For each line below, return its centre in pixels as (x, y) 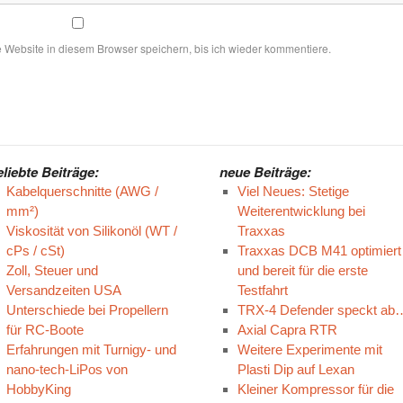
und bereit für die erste (302, 270)
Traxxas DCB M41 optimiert (319, 251)
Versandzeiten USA (63, 290)
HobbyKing (38, 389)
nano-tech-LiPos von (67, 369)
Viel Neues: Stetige (293, 191)
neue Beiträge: (265, 172)
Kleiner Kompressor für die (315, 389)
